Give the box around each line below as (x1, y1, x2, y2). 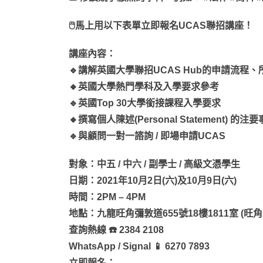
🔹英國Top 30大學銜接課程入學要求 (69, 97, 221, 108)
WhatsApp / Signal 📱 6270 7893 (69, 241, 210, 251)
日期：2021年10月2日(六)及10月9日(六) (69, 175, 237, 186)
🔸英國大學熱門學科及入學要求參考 (69, 81, 219, 92)
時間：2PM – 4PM (69, 191, 146, 202)
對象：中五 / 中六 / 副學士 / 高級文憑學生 (69, 159, 240, 169)
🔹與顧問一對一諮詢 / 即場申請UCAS (69, 130, 225, 141)
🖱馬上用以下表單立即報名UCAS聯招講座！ (69, 20, 253, 31)
